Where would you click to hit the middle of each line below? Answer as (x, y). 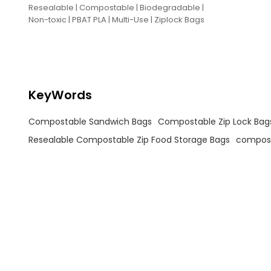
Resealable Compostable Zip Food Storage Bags (129, 140)
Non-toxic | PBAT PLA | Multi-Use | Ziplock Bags (116, 19)
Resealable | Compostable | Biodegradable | (116, 7)
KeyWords (60, 95)
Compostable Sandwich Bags (90, 122)
